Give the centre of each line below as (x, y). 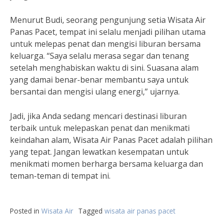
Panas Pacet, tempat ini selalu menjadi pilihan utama (108, 32)
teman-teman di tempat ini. (60, 176)
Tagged (91, 211)
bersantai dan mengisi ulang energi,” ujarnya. (95, 92)
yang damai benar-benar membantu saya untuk (99, 80)
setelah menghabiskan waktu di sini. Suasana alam (104, 68)
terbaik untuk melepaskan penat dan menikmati (100, 128)
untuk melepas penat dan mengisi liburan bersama (105, 44)
